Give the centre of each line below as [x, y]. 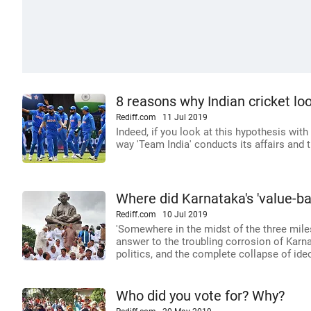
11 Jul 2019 [185, 117]
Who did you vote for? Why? [200, 296]
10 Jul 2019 [185, 215]
